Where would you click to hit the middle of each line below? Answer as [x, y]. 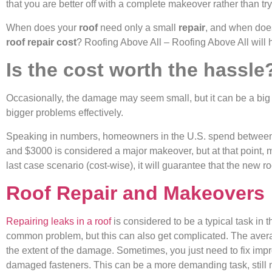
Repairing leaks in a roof [59, 221]
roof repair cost [41, 42]
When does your [41, 27]
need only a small [137, 27]
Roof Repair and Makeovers [135, 193]
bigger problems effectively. [65, 113]
